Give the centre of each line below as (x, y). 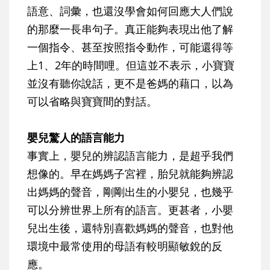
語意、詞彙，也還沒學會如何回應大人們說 (130, 11)
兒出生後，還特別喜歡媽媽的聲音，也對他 (130, 228)
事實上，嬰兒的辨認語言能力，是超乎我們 (130, 156)
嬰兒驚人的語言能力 (76, 138)
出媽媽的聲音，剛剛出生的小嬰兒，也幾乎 (130, 192)
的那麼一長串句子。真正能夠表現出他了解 (130, 29)
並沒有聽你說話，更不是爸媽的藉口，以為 (130, 83)
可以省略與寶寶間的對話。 (92, 102)
